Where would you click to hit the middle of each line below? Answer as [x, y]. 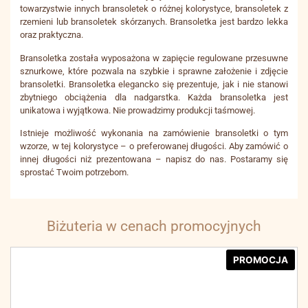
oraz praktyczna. [52, 35]
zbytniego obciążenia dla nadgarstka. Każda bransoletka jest [154, 97]
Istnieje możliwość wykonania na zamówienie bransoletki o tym [154, 133]
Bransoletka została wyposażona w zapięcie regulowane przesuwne [154, 58]
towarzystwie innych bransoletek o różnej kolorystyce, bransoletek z [154, 9]
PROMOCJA [260, 260]
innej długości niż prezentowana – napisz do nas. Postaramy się [154, 159]
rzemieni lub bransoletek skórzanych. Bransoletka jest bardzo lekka [154, 22]
